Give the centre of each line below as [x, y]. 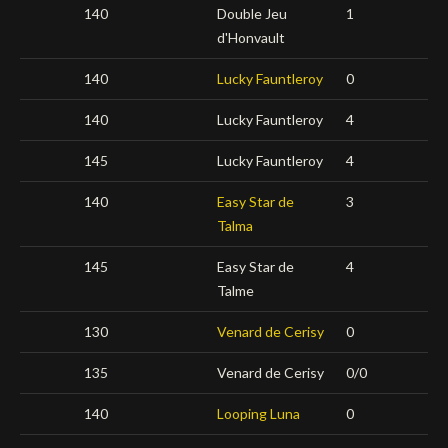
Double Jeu [252, 13]
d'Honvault [251, 37]
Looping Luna [258, 413]
